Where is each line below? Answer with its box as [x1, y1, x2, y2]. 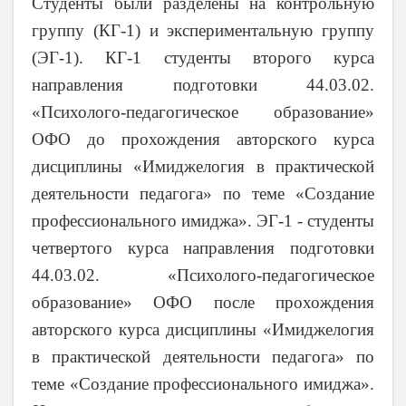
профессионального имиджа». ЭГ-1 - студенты [32, 210, 374, 230]
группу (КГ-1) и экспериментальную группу [32, 20, 374, 40]
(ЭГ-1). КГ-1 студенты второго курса [32, 47, 374, 67]
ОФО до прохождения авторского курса [32, 129, 374, 149]
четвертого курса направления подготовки [32, 237, 374, 257]
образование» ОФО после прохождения [32, 292, 374, 312]
